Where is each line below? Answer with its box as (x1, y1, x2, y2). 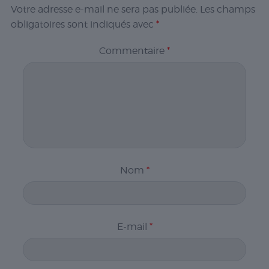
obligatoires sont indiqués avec (10, 19, 156, 30)
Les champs (199, 4, 255, 15)
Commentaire (99, 45, 167, 56)
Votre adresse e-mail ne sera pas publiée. (10, 4, 198, 15)
